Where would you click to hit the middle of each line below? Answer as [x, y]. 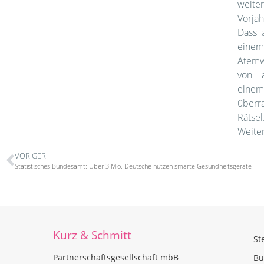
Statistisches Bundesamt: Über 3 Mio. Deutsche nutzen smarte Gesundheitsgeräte [133, 166]
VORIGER [30, 156]
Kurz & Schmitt [92, 235]
